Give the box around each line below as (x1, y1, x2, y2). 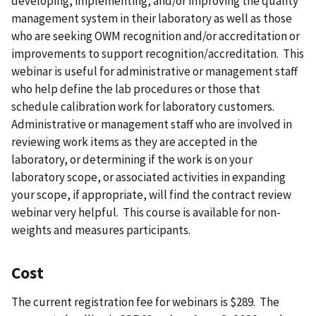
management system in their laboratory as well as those (11, 10, 292, 26)
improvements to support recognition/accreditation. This (11, 45, 304, 61)
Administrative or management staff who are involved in (11, 116, 292, 132)
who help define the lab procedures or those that (11, 80, 260, 97)
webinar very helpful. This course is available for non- (11, 204, 281, 220)
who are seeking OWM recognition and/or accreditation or (11, 28, 300, 44)
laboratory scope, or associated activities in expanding (11, 169, 286, 185)
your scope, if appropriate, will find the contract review (11, 186, 291, 202)
